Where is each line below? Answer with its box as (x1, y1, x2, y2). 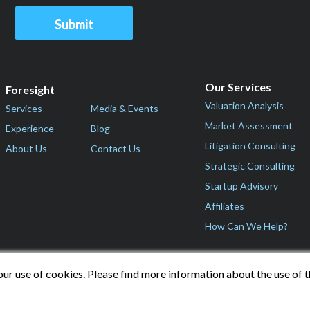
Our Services (205, 80, 271, 93)
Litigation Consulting (205, 139, 295, 152)
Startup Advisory (205, 179, 278, 192)
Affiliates (205, 199, 244, 212)
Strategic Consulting (205, 159, 295, 172)
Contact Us (91, 143, 141, 155)
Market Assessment (205, 119, 293, 131)
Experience (6, 122, 54, 135)
